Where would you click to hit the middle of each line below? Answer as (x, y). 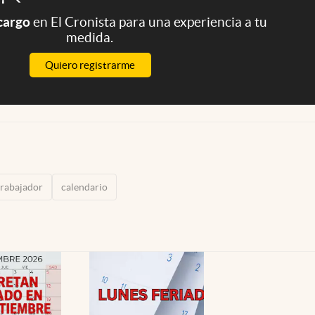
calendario (84, 187)
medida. (90, 37)
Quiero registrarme (90, 65)
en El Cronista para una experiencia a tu (150, 21)
